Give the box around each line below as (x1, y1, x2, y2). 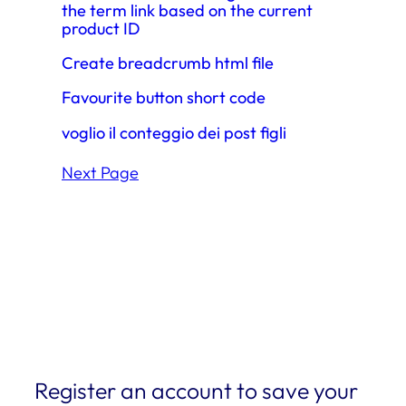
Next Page (62, 161, 139, 183)
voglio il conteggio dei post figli (62, 121, 286, 143)
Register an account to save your (34, 375, 358, 404)
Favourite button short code (62, 87, 266, 109)
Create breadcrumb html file (62, 53, 274, 74)
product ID (62, 17, 140, 39)
